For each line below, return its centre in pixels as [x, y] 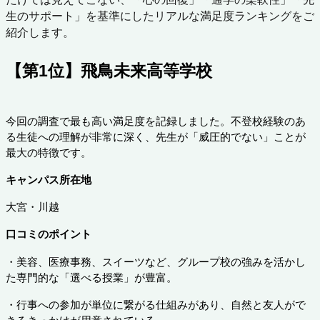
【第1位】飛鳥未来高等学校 [109, 70]
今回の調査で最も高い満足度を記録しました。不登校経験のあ [156, 122]
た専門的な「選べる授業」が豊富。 [91, 278]
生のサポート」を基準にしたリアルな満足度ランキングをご [160, 15]
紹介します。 [40, 32]
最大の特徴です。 [49, 153]
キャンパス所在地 [49, 180]
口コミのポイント [49, 235]
